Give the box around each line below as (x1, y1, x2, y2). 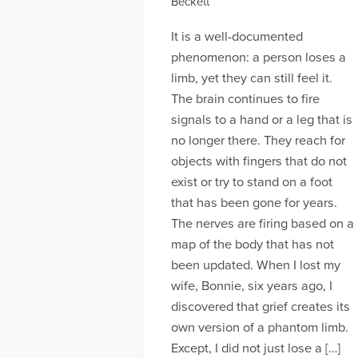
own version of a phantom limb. (170, 320, 348, 336)
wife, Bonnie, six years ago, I (170, 278, 332, 295)
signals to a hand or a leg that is (170, 112, 352, 129)
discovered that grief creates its (170, 299, 350, 316)
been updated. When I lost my (170, 257, 340, 274)
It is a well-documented (170, 29, 303, 46)
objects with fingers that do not (170, 153, 347, 170)
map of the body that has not (170, 237, 334, 253)
